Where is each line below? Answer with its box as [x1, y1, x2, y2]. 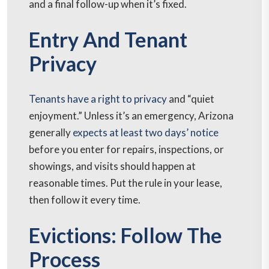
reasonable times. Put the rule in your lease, [29, 177, 222, 190]
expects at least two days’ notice [73, 126, 219, 139]
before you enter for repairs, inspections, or [29, 143, 224, 156]
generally [29, 126, 73, 139]
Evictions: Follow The [29, 223, 222, 248]
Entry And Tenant [29, 27, 187, 52]
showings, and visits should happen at [29, 160, 196, 173]
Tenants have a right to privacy [29, 92, 167, 106]
